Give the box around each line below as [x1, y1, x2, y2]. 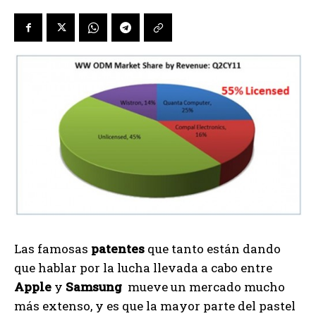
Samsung [66, 278, 122, 295]
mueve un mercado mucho [122, 278, 285, 295]
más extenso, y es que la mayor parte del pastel [14, 297, 296, 314]
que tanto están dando [145, 240, 281, 257]
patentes [91, 240, 145, 257]
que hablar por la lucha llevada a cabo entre [14, 259, 272, 276]
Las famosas [14, 240, 91, 257]
